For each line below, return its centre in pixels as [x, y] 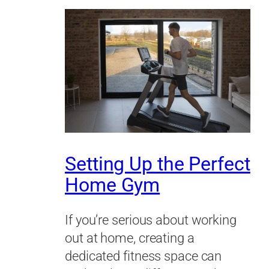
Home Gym [113, 185]
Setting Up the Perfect [158, 164]
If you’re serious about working [151, 220]
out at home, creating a [130, 238]
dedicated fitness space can [144, 256]
